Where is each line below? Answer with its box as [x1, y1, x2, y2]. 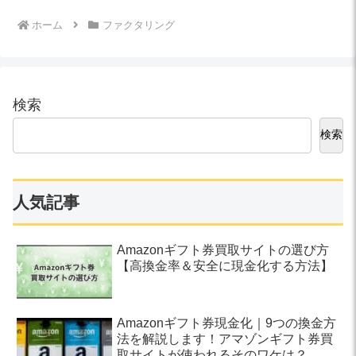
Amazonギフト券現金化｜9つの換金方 [117, 315, 337, 330]
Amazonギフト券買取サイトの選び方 [117, 243, 330, 257]
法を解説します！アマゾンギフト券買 [117, 331, 334, 346]
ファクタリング [102, 18, 175, 31]
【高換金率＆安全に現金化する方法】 [117, 259, 334, 273]
